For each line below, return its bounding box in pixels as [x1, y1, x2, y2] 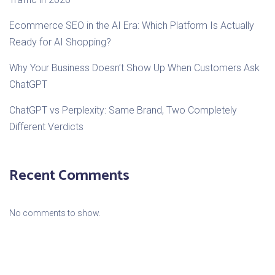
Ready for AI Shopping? [9, 36, 111, 48]
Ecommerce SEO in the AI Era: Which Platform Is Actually [9, 20, 254, 32]
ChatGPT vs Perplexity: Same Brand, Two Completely [9, 104, 237, 117]
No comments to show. [9, 208, 101, 219]
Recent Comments [9, 164, 130, 188]
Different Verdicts [9, 121, 83, 133]
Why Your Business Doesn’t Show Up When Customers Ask [9, 62, 260, 74]
